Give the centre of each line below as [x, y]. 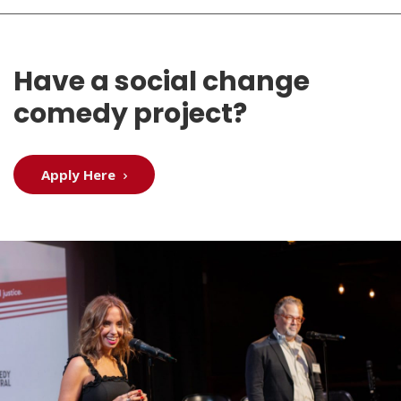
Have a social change [162, 82]
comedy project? [130, 114]
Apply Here [80, 175]
